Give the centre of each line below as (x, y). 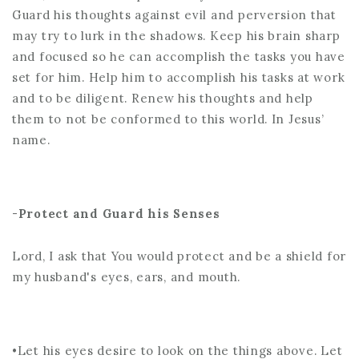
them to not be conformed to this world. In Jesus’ (168, 119)
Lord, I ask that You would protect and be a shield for (179, 256)
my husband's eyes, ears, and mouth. (127, 276)
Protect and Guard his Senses (119, 214)
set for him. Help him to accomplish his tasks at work (179, 77)
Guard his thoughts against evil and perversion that (174, 14)
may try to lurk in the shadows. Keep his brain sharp (176, 35)
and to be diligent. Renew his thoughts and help (163, 98)
